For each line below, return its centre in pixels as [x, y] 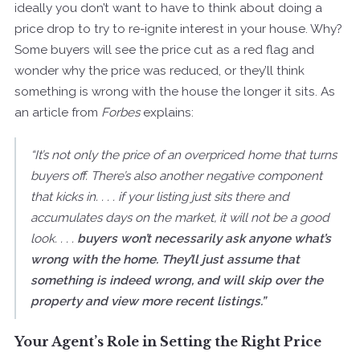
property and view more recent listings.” [148, 301]
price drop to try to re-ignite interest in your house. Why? [178, 29]
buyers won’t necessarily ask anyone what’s [204, 238]
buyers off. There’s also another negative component [176, 176]
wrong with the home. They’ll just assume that [165, 259]
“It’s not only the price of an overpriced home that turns [184, 155]
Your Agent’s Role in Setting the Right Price [168, 341]
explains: [167, 112]
